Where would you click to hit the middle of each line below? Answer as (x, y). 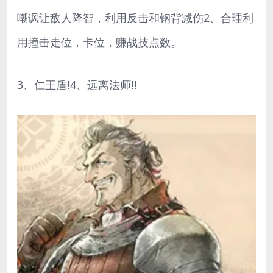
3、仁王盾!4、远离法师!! (77, 84)
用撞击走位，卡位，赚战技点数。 (99, 42)
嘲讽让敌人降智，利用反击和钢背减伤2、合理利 (135, 17)
